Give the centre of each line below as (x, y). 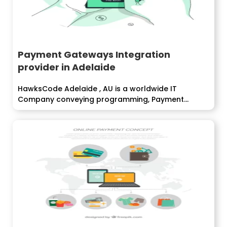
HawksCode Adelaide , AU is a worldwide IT (97, 89)
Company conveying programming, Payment (101, 99)
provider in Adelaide (67, 67)
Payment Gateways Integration (94, 54)
